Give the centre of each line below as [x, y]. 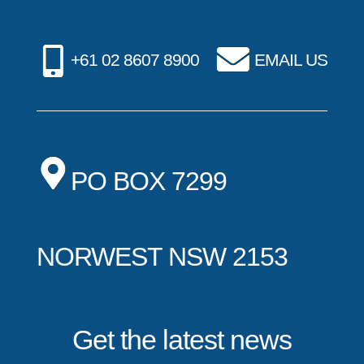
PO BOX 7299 [148, 181]
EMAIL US [291, 59]
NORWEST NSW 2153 [162, 256]
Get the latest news [182, 339]
